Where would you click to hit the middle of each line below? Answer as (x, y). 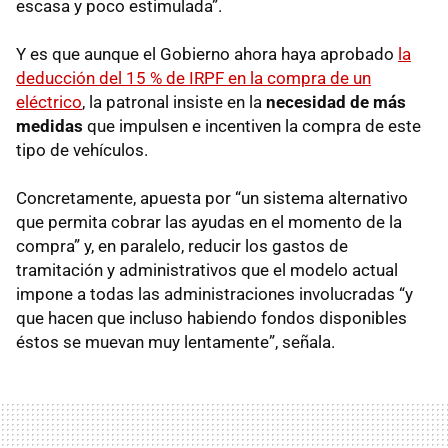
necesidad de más (336, 102)
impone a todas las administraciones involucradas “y (214, 294)
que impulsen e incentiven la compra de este (252, 126)
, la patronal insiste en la (174, 102)
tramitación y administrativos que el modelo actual (207, 270)
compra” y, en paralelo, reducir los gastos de (182, 246)
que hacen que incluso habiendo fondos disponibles (211, 318)
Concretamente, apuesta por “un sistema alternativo (212, 198)
